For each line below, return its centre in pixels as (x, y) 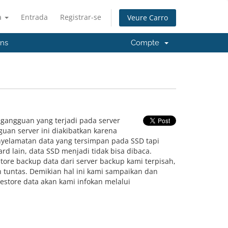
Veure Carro (148, 18)
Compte (147, 43)
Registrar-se (81, 17)
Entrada (34, 17)
